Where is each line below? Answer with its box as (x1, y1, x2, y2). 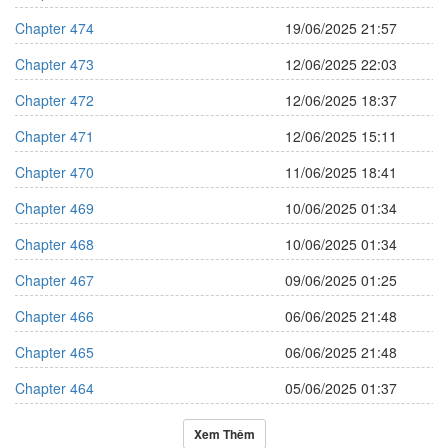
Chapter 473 (15, 54, 94, 74)
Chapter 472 (15, 90, 94, 110)
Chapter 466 (15, 306, 94, 326)
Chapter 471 (15, 126, 94, 146)
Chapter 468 (15, 234, 94, 254)
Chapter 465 (15, 342, 94, 362)
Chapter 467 (15, 270, 94, 290)
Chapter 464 (15, 378, 94, 398)
